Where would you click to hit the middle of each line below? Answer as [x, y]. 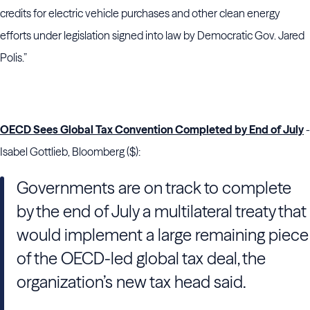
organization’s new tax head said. [131, 282]
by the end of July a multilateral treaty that [162, 211]
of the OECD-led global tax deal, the [141, 258]
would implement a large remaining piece [163, 235]
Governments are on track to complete [154, 188]
